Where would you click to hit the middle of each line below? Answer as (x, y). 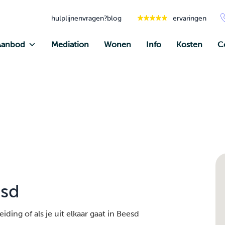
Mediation (70, 44)
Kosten (189, 44)
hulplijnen (67, 18)
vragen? (95, 18)
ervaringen (190, 18)
